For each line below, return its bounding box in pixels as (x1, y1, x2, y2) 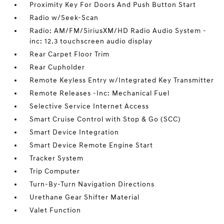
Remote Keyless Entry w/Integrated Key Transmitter (29, 76, 214, 84)
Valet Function (29, 206, 81, 214)
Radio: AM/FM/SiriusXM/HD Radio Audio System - (29, 26, 207, 35)
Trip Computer (29, 167, 80, 175)
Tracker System (29, 154, 84, 162)
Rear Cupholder (29, 63, 85, 71)
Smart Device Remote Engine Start (29, 141, 153, 149)
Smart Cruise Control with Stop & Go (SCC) (29, 115, 181, 123)
